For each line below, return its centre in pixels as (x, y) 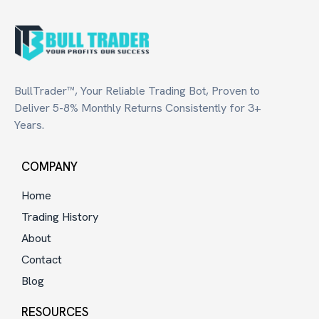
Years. (29, 125)
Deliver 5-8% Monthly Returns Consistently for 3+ (138, 108)
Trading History (60, 217)
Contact (42, 260)
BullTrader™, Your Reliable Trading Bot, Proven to (137, 91)
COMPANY (49, 167)
